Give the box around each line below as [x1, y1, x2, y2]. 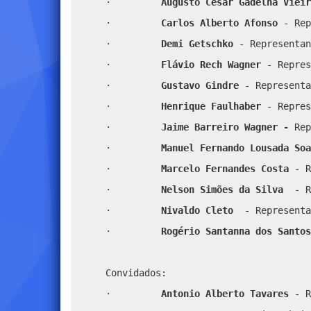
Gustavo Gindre [161, 79, 244, 91]
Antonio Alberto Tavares [161, 287, 294, 299]
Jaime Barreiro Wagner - [161, 121, 294, 133]
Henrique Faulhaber [161, 100, 261, 112]
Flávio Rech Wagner [161, 58, 267, 70]
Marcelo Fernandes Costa [161, 162, 294, 174]
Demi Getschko [161, 37, 233, 49]
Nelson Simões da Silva [161, 183, 294, 195]
